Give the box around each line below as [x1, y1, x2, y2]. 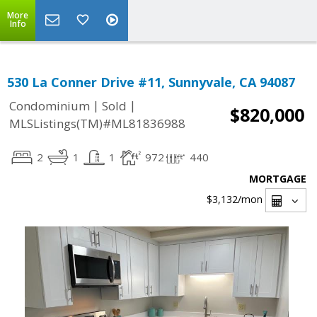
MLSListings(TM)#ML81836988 [9, 115, 185, 132]
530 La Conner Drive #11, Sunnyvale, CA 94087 [7, 74, 295, 91]
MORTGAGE [249, 172, 306, 185]
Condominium [9, 98, 90, 115]
